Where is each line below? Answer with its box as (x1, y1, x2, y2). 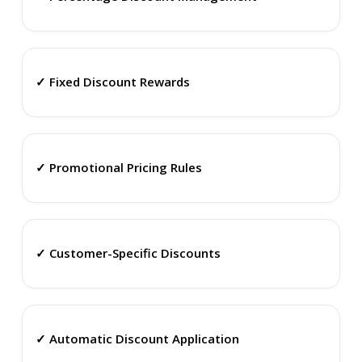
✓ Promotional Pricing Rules (35, 159, 202, 176)
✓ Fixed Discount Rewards (35, 74, 190, 90)
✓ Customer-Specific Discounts (35, 245, 221, 262)
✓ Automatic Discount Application (35, 330, 239, 347)
